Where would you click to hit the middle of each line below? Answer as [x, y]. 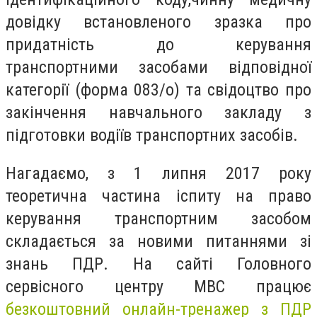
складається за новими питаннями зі [158, 241]
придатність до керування [158, 45]
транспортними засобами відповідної [158, 68]
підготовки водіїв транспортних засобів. [152, 136]
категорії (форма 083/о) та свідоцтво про [158, 90]
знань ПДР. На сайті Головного [158, 264]
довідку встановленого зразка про [158, 22]
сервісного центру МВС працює [158, 286]
